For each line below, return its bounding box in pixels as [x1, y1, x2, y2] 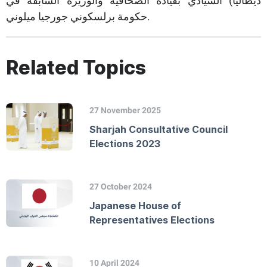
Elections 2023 [89, 138, 160, 150]
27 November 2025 [89, 105, 161, 115]
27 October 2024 [89, 182, 152, 191]
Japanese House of [89, 200, 181, 212]
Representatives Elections [89, 214, 215, 226]
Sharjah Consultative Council [89, 123, 228, 135]
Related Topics [6, 56, 146, 79]
